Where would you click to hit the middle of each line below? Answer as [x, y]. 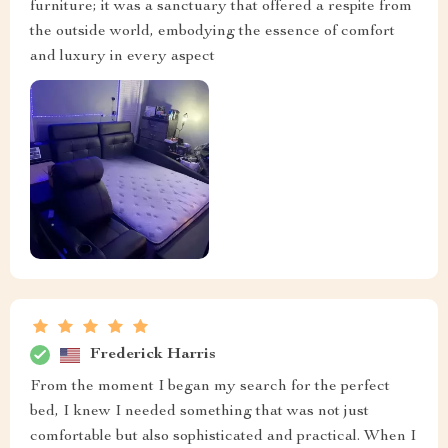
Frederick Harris [153, 354]
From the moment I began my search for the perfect [210, 387]
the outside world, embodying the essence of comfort [212, 31]
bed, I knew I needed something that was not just [199, 412]
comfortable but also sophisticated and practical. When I [223, 437]
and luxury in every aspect [122, 56]
